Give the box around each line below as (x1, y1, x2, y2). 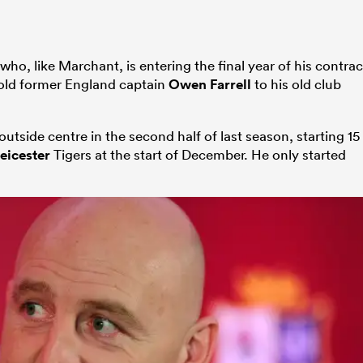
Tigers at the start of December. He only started (50, 145, 346, 163)
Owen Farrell (169, 75, 251, 93)
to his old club (251, 75, 341, 92)
